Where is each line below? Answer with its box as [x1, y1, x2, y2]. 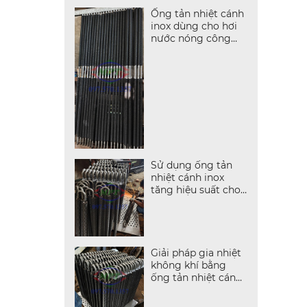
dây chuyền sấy [150, 195, 224, 208]
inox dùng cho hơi [150, 19, 237, 32]
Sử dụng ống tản [150, 158, 232, 171]
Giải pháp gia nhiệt [150, 247, 241, 260]
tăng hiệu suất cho [150, 183, 241, 196]
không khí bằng [150, 259, 226, 272]
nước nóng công [150, 32, 231, 45]
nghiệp [150, 44, 184, 57]
